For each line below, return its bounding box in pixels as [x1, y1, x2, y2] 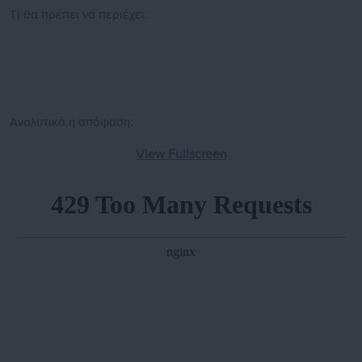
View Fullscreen [135, 146, 227, 163]
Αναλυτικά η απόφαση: [10, 115, 133, 130]
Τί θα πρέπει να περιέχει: [10, 7, 147, 23]
